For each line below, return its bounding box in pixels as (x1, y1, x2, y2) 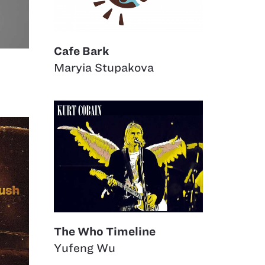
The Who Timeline (54, 225, 156, 238)
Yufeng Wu (54, 242, 115, 255)
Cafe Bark (54, 44, 109, 57)
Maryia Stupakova (54, 61, 154, 74)
